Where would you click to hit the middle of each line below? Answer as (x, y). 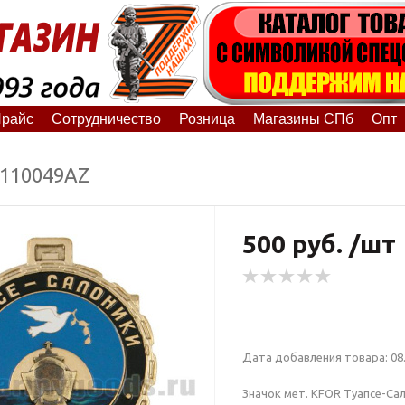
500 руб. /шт (319, 243)
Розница (207, 118)
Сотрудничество (106, 118)
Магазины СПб (303, 118)
